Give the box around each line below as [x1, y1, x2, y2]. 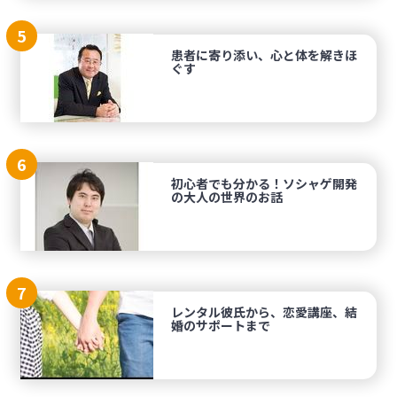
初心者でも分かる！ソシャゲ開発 [171, 175, 358, 192]
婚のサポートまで [171, 316, 271, 334]
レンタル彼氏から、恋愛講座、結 [171, 303, 358, 321]
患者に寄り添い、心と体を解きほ [171, 46, 358, 64]
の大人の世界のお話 [171, 188, 284, 206]
